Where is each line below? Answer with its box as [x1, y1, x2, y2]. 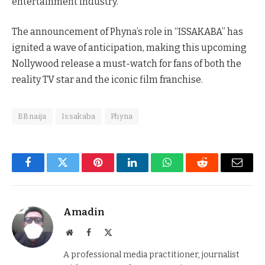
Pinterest [96, 166, 134, 177]
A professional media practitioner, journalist [63, 250, 240, 260]
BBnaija [18, 112, 47, 121]
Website [72, 228, 99, 237]
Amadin [63, 206, 105, 219]
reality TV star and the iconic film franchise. [12, 74, 203, 86]
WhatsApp [166, 166, 212, 177]
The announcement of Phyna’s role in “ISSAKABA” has [12, 26, 243, 38]
